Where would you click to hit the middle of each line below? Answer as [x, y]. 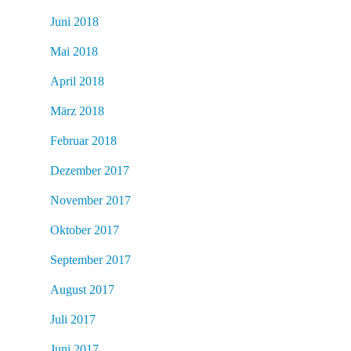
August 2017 [82, 289]
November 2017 [90, 200]
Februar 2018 [83, 140]
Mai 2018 [74, 51]
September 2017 [90, 259]
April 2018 [77, 81]
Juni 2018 [74, 21]
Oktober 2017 [85, 230]
